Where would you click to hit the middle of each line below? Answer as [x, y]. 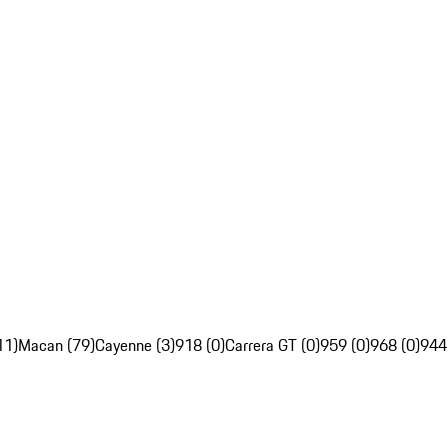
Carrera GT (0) [272, 345]
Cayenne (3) [135, 345]
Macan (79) [56, 345]
